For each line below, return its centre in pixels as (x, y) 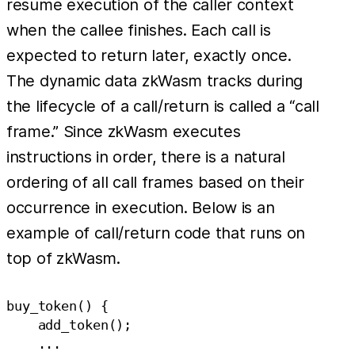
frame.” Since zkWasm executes (124, 131)
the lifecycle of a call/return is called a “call (163, 106)
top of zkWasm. (63, 258)
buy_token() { (57, 305)
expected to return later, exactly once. (149, 55)
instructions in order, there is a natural (146, 157)
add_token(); (69, 324)
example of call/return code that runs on (156, 233)
